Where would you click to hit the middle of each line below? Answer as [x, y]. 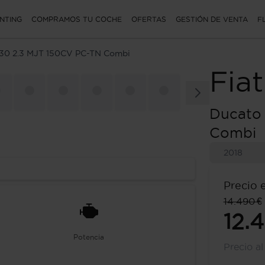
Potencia [89, 237]
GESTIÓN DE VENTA [212, 19]
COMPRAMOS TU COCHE [77, 19]
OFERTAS [149, 19]
